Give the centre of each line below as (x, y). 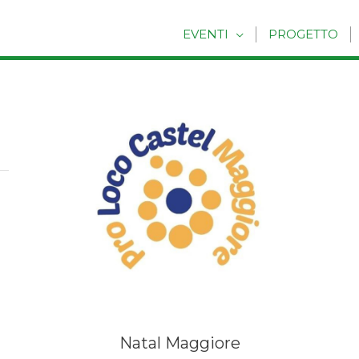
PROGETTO (303, 34)
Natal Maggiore (179, 343)
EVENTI (206, 34)
